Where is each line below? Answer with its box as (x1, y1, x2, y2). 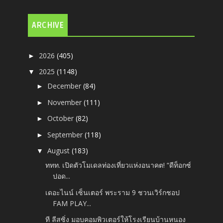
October (47, 113, 76, 123)
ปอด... (53, 171, 71, 181)
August (47, 146, 72, 156)
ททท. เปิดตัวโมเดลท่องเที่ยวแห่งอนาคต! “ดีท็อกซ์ (45, 160, 192, 170)
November (47, 97, 84, 107)
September (47, 129, 85, 139)
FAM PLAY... (53, 198, 92, 208)
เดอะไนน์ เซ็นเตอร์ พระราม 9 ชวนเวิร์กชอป (45, 187, 180, 197)
